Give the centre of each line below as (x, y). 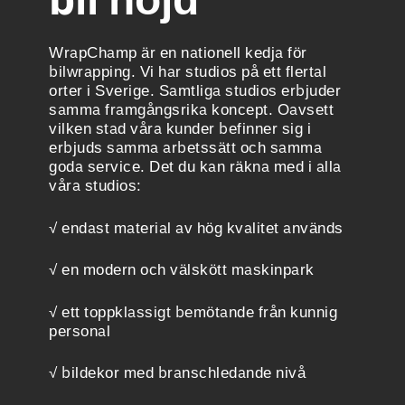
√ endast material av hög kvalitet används (196, 227)
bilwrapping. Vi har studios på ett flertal (188, 72)
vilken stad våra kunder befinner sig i (180, 129)
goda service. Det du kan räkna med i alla (195, 167)
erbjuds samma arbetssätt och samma (185, 148)
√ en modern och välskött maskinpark (182, 270)
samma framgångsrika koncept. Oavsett (191, 110)
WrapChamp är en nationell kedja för (178, 53)
